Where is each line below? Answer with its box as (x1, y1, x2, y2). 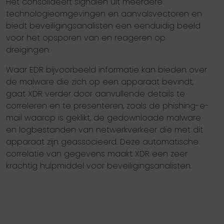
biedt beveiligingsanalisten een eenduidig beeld (6, 20, 200, 32)
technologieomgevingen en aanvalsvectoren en (6, 8, 202, 20)
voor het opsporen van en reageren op (6, 32, 165, 44)
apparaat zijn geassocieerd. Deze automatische (6, 136, 198, 148)
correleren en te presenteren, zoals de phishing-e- (6, 100, 209, 112)
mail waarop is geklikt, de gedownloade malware (6, 112, 201, 124)
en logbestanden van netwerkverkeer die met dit (6, 124, 203, 136)
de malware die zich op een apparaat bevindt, (6, 76, 193, 88)
